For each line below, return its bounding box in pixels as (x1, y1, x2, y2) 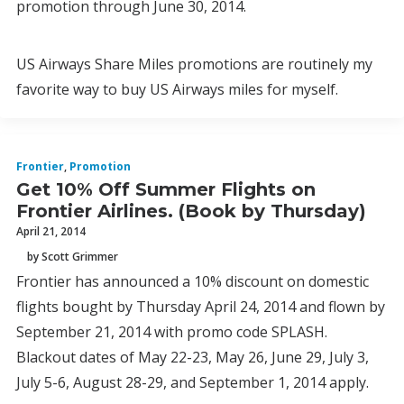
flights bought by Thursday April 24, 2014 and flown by (16, 297, 385, 317)
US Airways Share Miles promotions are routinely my (16, 54, 372, 74)
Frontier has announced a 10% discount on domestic (16, 271, 369, 291)
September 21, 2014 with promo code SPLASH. (16, 322, 327, 342)
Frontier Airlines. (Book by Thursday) (16, 200, 366, 222)
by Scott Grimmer (27, 248, 118, 264)
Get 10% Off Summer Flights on (16, 179, 316, 200)
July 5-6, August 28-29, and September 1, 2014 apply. (16, 372, 369, 392)
